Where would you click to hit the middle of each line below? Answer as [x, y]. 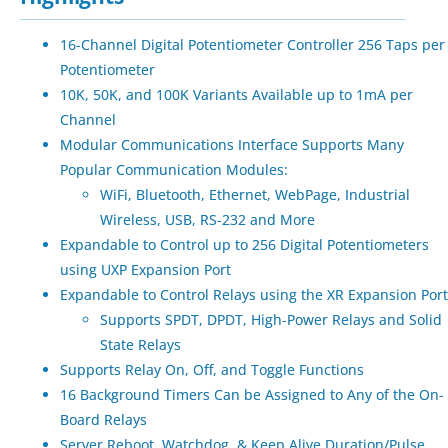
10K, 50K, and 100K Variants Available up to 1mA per [236, 95]
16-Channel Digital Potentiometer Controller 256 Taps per [252, 45]
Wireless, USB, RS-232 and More [207, 220]
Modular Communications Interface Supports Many [232, 145]
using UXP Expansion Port [145, 270]
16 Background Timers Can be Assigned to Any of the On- [252, 395]
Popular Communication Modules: [174, 170]
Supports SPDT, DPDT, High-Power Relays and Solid [271, 320]
